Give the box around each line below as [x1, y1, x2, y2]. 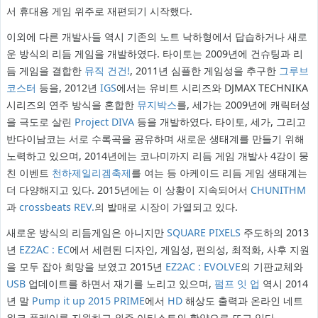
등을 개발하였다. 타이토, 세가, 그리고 [133, 115, 306, 129]
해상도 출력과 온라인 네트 [182, 294, 303, 308]
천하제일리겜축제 [51, 166, 131, 180]
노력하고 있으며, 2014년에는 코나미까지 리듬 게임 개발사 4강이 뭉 [6, 149, 309, 163]
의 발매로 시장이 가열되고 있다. [94, 200, 238, 214]
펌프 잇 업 [214, 277, 260, 291]
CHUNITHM [250, 183, 306, 197]
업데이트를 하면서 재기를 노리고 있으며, [25, 277, 214, 291]
